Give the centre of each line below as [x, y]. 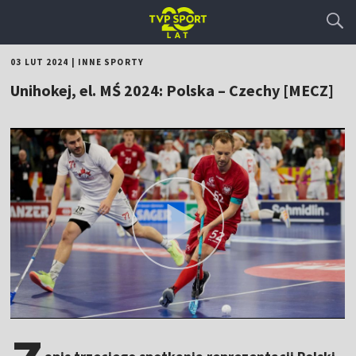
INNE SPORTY [110, 62]
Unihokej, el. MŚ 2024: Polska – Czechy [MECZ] [172, 90]
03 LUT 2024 [40, 62]
